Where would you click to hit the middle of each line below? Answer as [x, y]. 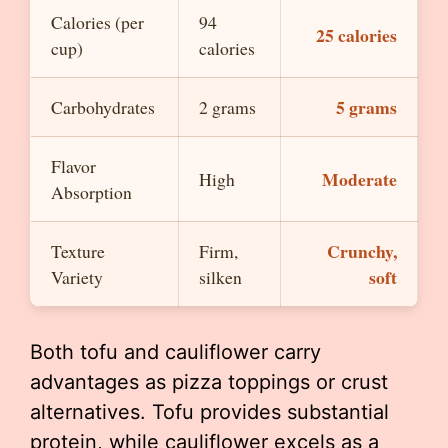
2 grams [227, 107]
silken [220, 277]
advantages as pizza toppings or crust [209, 382]
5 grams [366, 107]
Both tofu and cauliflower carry [175, 352]
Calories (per [97, 22]
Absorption [91, 192]
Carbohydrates [103, 107]
